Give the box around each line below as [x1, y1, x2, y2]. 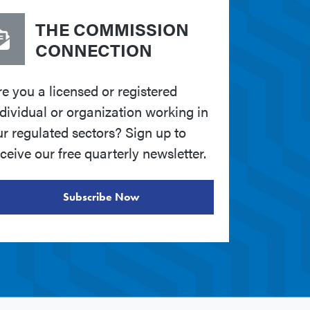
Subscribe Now [62, 190, 140, 205]
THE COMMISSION [35, 16, 189, 41]
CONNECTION [35, 37, 152, 62]
